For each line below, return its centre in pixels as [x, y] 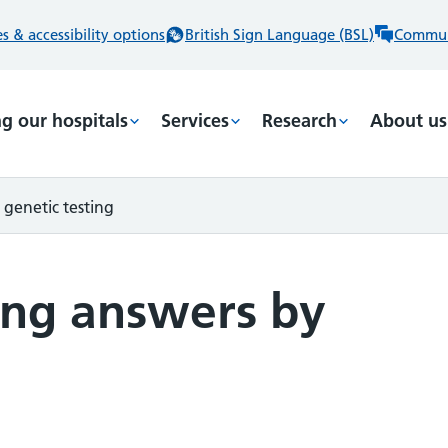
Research [299, 120]
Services [195, 120]
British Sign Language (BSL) [279, 34]
